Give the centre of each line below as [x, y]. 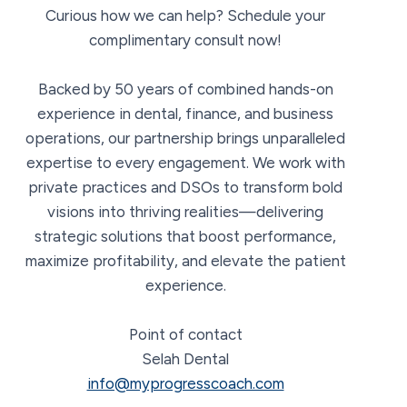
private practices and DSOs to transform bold [185, 187]
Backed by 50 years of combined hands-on [185, 89]
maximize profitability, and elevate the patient [185, 260]
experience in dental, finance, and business [185, 113]
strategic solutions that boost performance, [185, 236]
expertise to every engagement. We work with [185, 162]
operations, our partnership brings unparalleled [185, 138]
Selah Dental [185, 358]
